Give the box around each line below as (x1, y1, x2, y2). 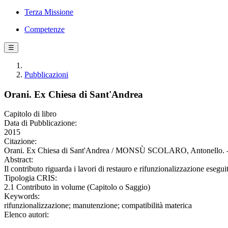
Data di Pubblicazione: (4, 119, 77, 128)
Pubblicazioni (24, 70, 68, 79)
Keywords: (4, 192, 40, 201)
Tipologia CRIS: (4, 174, 57, 183)
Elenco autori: (4, 210, 49, 219)
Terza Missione (24, 8, 73, 16)
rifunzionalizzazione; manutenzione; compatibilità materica (4, 201, 192, 210)
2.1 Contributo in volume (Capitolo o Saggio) (4, 183, 150, 192)
